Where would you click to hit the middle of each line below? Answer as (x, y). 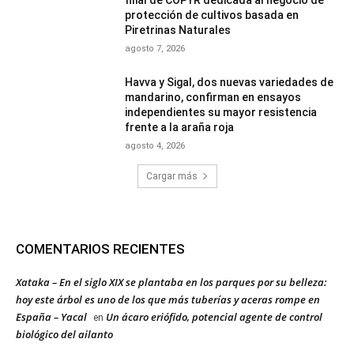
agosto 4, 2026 (155, 146)
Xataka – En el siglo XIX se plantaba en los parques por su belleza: (171, 282)
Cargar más (171, 177)
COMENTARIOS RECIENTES (100, 249)
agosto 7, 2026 (155, 49)
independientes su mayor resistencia (221, 113)
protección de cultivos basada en (212, 15)
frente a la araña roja (180, 128)
